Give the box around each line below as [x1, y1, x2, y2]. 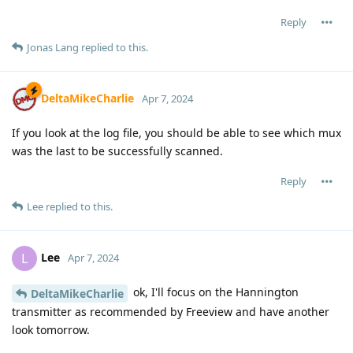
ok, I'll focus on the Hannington [130, 284, 299, 300]
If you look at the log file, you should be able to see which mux [12, 125, 341, 141]
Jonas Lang [27, 40, 79, 55]
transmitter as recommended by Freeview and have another [12, 303, 329, 319]
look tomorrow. [12, 321, 90, 337]
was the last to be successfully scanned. [12, 143, 223, 159]
